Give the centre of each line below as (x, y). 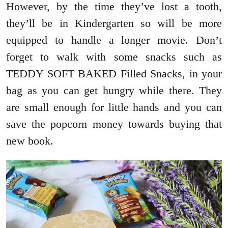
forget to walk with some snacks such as (114, 56)
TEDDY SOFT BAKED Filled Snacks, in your (114, 73)
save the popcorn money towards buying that (114, 124)
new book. (30, 140)
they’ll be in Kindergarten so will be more (114, 23)
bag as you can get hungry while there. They (114, 90)
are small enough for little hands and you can (114, 107)
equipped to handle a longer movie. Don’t (114, 40)
